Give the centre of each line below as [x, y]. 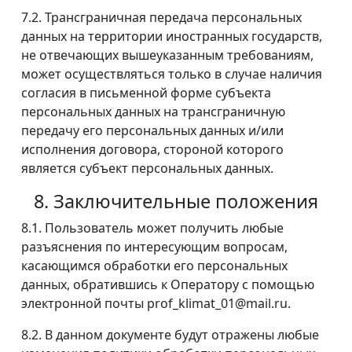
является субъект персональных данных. [150, 169]
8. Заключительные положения [176, 202]
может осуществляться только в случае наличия [172, 74]
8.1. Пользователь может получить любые [152, 228]
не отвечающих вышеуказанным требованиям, [167, 55]
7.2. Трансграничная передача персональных [161, 18]
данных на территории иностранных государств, [172, 37]
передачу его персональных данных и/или [152, 131]
